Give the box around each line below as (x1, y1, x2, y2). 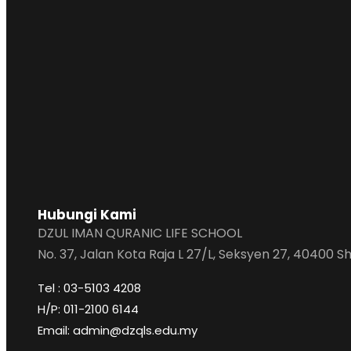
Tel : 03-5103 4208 (38, 280, 141, 296)
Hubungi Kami (38, 205, 136, 224)
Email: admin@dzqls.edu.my (38, 322, 197, 338)
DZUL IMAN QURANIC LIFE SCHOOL (38, 224, 242, 242)
